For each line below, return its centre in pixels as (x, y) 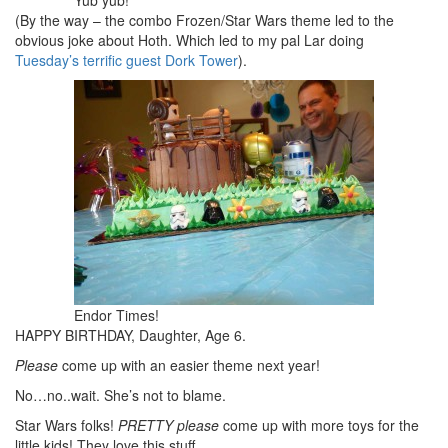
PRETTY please (168, 424)
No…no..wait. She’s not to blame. (120, 394)
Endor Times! (116, 314)
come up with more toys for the (319, 424)
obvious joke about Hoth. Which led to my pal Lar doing (189, 39)
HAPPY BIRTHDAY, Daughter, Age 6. (130, 334)
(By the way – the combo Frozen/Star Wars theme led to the (204, 19)
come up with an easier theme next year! (189, 364)
